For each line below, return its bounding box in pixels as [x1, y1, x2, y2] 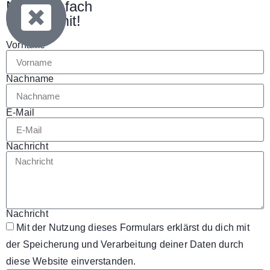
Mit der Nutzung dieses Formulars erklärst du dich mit [16, 222, 250, 233]
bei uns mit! [6, 13, 81, 30]
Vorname [6, 40, 46, 51]
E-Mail [6, 107, 35, 118]
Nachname [6, 74, 54, 84]
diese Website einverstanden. [6, 256, 136, 267]
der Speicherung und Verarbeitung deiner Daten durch [6, 239, 244, 250]
